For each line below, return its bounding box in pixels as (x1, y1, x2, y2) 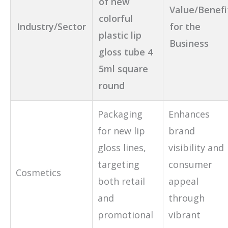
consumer (168, 158, 212, 170)
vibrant (168, 208, 201, 221)
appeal (168, 175, 198, 187)
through (168, 191, 205, 204)
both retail (98, 175, 145, 187)
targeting (98, 158, 139, 170)
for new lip (98, 124, 145, 137)
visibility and (168, 141, 224, 154)
